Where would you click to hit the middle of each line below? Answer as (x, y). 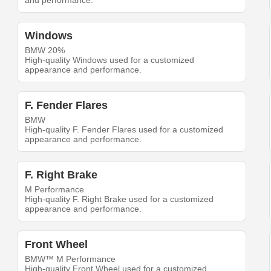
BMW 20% (45, 51)
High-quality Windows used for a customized (110, 60)
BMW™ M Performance (70, 259)
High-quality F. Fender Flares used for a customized (124, 130)
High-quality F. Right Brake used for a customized (119, 199)
